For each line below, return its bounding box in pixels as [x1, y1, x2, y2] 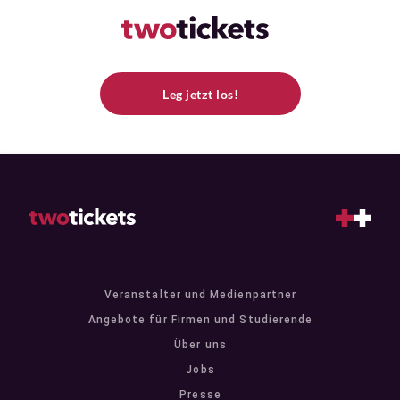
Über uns [174, 338, 227, 351]
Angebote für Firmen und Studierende [87, 313, 313, 326]
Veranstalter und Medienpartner [104, 288, 297, 301]
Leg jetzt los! [162, 86, 239, 102]
